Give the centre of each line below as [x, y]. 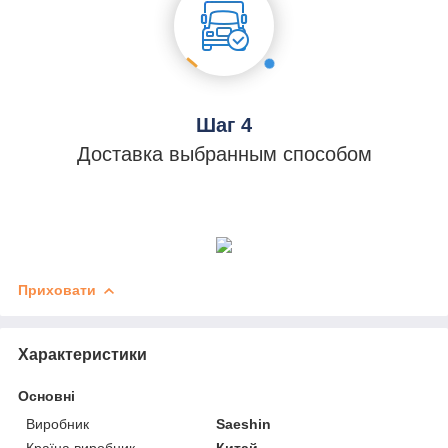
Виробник [57, 424]
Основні [46, 396]
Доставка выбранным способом [224, 154]
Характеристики [82, 355]
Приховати [57, 290]
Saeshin [244, 424]
